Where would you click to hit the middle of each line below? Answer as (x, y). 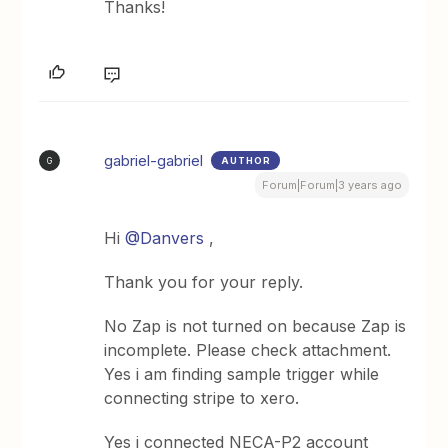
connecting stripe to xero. (202, 398)
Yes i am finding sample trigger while (242, 374)
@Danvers (165, 238)
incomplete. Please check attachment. (250, 350)
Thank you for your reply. (204, 282)
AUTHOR (246, 160)
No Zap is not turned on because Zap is (255, 326)
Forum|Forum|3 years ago (331, 185)
